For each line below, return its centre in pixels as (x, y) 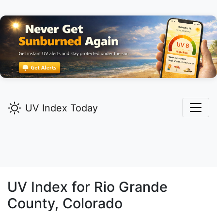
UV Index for (51, 187)
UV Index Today (62, 108)
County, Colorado (65, 203)
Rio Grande (131, 187)
